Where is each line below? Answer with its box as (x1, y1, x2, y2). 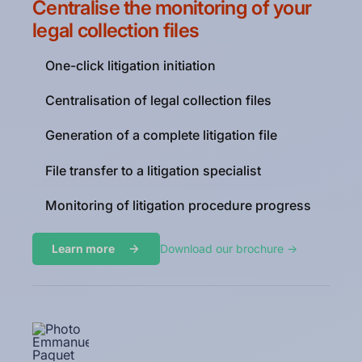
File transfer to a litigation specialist (45, 162, 261, 179)
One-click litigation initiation (45, 57, 216, 74)
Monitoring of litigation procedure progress (45, 196, 311, 213)
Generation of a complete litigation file (45, 127, 277, 144)
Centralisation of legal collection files (45, 92, 271, 109)
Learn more (52, 242, 115, 256)
